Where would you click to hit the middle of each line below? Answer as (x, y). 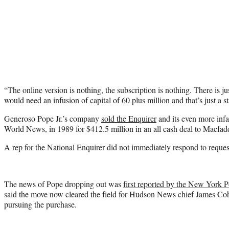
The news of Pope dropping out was (64, 184)
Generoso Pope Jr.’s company (53, 118)
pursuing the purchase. (40, 204)
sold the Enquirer (129, 118)
